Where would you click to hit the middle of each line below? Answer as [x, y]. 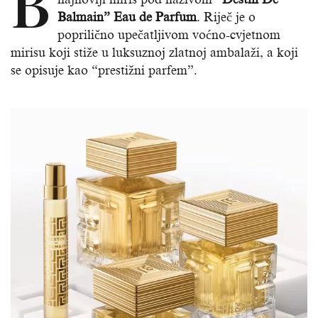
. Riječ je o [226, 17]
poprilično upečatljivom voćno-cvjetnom [169, 35]
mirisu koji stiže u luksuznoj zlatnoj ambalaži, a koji [154, 53]
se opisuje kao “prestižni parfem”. [104, 71]
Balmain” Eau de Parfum [127, 17]
